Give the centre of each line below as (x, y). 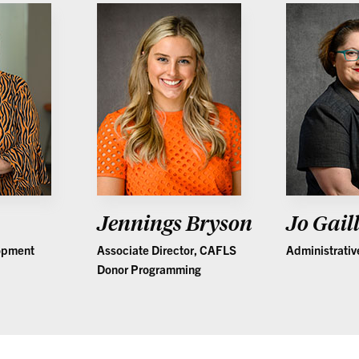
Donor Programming (149, 269)
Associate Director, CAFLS (166, 250)
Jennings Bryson (174, 222)
